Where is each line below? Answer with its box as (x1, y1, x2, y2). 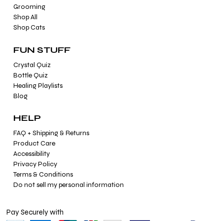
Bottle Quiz (13, 71, 48, 79)
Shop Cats (13, 23, 45, 32)
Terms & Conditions (13, 170, 73, 179)
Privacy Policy (13, 160, 57, 169)
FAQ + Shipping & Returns (13, 129, 89, 138)
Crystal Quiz (13, 60, 51, 69)
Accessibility (13, 149, 50, 158)
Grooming (13, 2, 45, 11)
